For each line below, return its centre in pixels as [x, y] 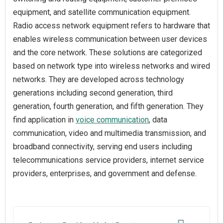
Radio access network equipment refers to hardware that [111, 26]
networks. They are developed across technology [99, 79]
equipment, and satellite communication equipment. [102, 12]
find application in [44, 120]
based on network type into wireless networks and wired [111, 66]
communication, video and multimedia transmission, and [110, 133]
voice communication [112, 120]
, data [158, 120]
